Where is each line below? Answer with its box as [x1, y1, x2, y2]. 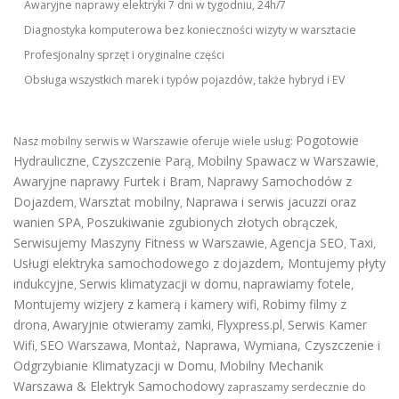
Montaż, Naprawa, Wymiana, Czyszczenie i [133, 337, 380, 354]
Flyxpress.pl [216, 316, 282, 334]
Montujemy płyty [288, 255, 386, 273]
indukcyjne [13, 275, 74, 293]
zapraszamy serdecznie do [224, 379, 366, 395]
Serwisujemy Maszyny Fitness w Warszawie [13, 234, 265, 252]
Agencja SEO [270, 234, 344, 252]
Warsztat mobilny [79, 193, 180, 211]
